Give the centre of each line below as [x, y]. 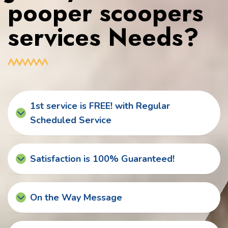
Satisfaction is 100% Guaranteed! [102, 159]
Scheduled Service [71, 120]
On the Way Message [76, 198]
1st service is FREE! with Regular [100, 106]
